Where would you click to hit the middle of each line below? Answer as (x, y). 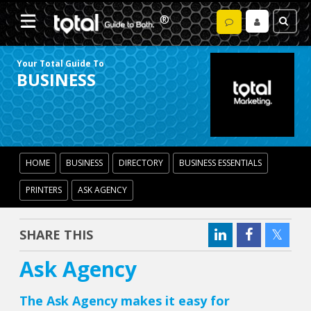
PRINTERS (44, 190)
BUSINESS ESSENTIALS (221, 163)
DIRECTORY (141, 163)
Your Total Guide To (61, 63)
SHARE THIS (57, 235)
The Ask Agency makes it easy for (125, 301)
